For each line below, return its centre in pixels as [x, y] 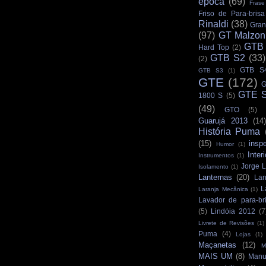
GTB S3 [211, 71]
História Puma [229, 132]
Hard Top [214, 47]
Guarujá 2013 [223, 121]
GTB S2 [227, 58]
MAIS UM [216, 256]
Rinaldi [213, 24]
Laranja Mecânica [223, 189]
